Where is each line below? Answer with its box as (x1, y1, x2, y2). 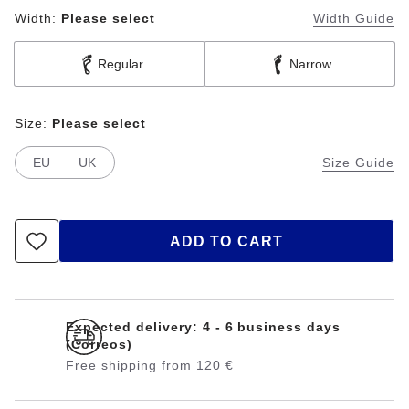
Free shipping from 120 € (66, 358, 234, 372)
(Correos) (66, 337, 132, 351)
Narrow (289, 57, 331, 71)
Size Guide (322, 155, 394, 170)
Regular (98, 57, 143, 71)
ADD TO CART (169, 233, 284, 249)
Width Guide (313, 11, 394, 26)
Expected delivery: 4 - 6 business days (66, 320, 341, 334)
